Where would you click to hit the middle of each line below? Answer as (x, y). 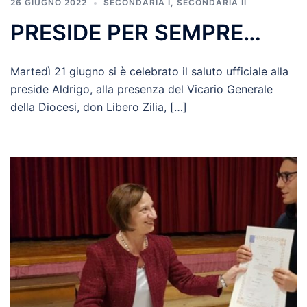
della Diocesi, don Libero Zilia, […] (99, 107)
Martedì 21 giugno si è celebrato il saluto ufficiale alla (149, 72)
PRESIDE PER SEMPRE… (136, 33)
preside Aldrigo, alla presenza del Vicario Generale (142, 89)
